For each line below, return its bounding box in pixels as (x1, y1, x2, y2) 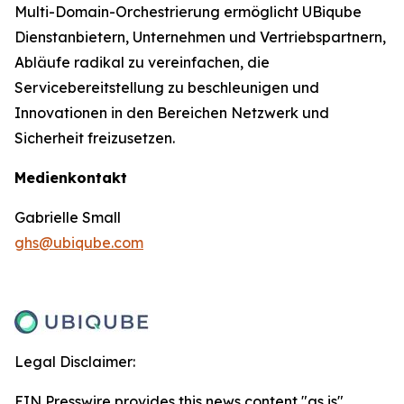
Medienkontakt (14, 169, 127, 187)
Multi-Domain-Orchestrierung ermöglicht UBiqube (14, 3, 362, 21)
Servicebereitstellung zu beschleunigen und (14, 78, 319, 96)
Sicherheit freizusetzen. (14, 129, 175, 147)
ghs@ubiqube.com (14, 234, 143, 252)
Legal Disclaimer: (14, 353, 135, 371)
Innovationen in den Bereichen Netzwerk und (14, 104, 329, 122)
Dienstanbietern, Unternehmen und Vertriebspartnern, (14, 28, 386, 46)
